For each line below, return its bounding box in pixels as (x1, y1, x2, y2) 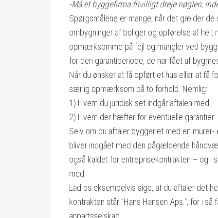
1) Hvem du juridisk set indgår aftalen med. (69, 98, 211, 108)
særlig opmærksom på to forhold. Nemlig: (69, 84, 207, 94)
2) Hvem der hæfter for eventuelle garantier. (69, 112, 216, 122)
